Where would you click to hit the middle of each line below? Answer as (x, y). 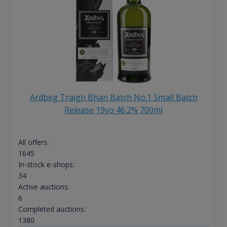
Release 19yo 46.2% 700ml (113, 110)
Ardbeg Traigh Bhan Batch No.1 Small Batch (113, 97)
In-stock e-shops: (46, 164)
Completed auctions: (52, 209)
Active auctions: (44, 186)
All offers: (33, 142)
